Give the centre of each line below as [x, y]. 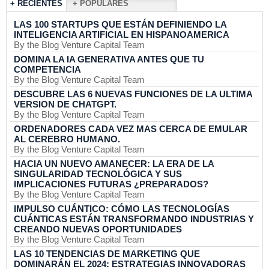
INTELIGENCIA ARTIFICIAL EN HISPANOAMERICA [122, 35]
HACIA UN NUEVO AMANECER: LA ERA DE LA [114, 164]
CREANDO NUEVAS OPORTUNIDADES [98, 229]
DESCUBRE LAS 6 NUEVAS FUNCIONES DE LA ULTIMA [133, 94]
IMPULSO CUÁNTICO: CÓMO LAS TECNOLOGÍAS [122, 209]
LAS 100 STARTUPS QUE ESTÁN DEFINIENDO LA [120, 24]
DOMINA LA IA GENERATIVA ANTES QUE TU [109, 59]
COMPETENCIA [47, 69]
